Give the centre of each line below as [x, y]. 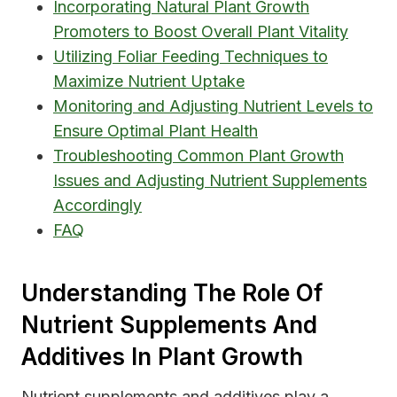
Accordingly [97, 206]
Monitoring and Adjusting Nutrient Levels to [213, 106]
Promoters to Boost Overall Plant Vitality [201, 32]
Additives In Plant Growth [162, 357]
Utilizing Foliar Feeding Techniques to [191, 57]
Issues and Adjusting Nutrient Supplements [210, 181]
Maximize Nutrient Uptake [149, 82]
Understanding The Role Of [172, 293]
